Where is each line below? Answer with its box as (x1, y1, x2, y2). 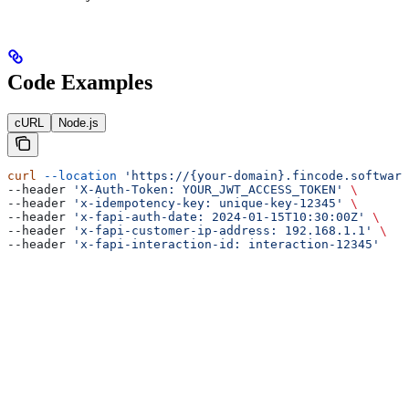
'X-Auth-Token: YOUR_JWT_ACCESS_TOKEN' (73, 182, 343, 196)
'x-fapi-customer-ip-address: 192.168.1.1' (73, 223, 372, 237)
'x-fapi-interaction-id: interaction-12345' (73, 236, 380, 251)
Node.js (58, 115, 99, 130)
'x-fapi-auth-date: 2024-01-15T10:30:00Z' (73, 209, 365, 224)
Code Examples (7, 69, 152, 94)
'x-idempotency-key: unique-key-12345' (73, 195, 343, 210)
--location (37, 168, 117, 183)
